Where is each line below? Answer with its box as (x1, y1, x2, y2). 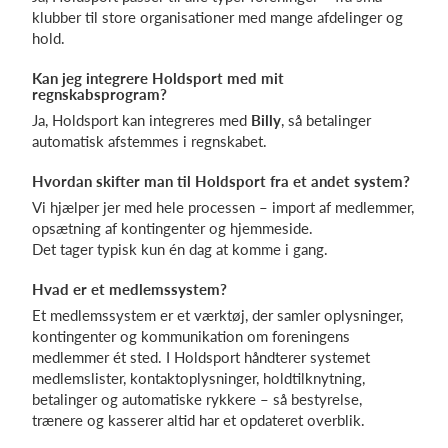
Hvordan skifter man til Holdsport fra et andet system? (32, 172, 410, 190)
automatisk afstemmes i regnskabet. (32, 132, 267, 150)
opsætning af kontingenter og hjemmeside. (32, 219, 313, 237)
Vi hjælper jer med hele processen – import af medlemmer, (32, 198, 414, 216)
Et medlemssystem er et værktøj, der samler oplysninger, (32, 306, 403, 324)
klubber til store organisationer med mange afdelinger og (32, 8, 403, 26)
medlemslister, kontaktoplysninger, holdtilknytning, (32, 369, 365, 387)
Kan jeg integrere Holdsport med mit (32, 69, 284, 87)
